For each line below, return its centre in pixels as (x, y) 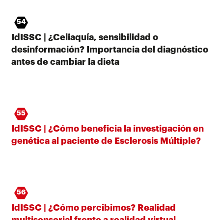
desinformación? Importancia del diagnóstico (110, 49)
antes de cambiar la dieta (65, 62)
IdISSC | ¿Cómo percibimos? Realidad (94, 207)
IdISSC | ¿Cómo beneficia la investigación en (108, 128)
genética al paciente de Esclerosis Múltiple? (106, 141)
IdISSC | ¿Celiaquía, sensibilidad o (85, 37)
